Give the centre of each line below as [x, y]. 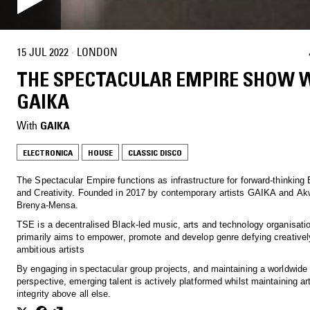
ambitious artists [51, 250]
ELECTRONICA [48, 153]
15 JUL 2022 [43, 52]
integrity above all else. [64, 294]
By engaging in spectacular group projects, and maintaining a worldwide [162, 269]
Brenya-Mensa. [48, 206]
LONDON [97, 52]
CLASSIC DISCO [155, 153]
